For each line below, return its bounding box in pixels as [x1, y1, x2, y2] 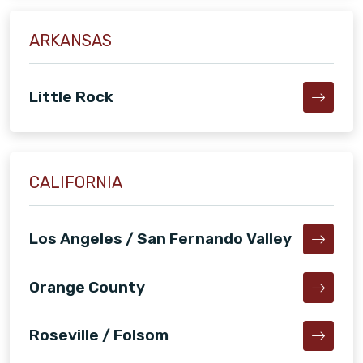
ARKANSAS [29, 31, 112, 51]
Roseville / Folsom [29, 326, 169, 345]
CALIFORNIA [29, 172, 122, 192]
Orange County [29, 277, 145, 297]
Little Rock [29, 88, 113, 107]
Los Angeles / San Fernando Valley [29, 228, 292, 248]
